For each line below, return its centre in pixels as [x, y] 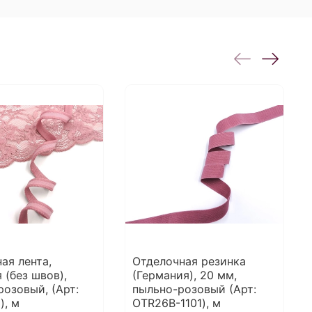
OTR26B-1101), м [177, 303]
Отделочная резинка [189, 262]
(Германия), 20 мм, [185, 275]
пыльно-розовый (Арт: [195, 289]
